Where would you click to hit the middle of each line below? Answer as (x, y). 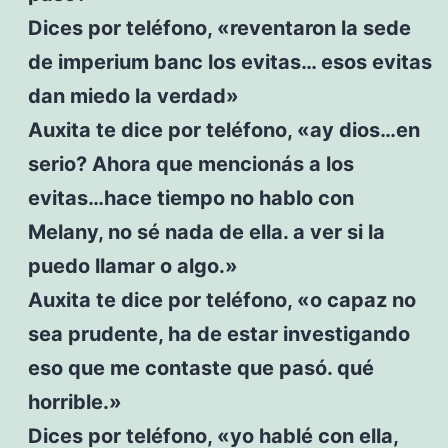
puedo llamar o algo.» (132, 265)
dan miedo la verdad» (133, 95)
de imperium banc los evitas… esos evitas (229, 61)
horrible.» (74, 401)
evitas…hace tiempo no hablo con (190, 197)
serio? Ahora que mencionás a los (190, 163)
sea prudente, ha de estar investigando (218, 333)
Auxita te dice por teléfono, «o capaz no (221, 299)
